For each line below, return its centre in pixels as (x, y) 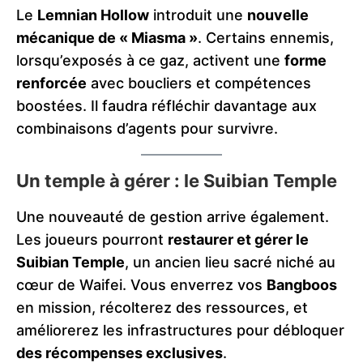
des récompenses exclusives (120, 352)
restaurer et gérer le (238, 239)
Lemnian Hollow (93, 15)
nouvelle (278, 15)
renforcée (51, 83)
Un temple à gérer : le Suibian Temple (177, 180)
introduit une (198, 15)
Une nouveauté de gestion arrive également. (173, 216)
